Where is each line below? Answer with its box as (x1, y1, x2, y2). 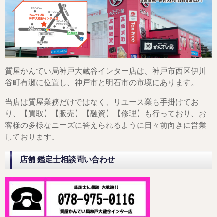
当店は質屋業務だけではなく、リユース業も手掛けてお (5, 98, 199, 107)
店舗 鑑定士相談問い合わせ (20, 155, 115, 164)
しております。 (5, 133, 59, 141)
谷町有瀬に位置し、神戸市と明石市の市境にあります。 (5, 78, 199, 87)
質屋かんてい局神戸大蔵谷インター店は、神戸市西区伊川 (5, 67, 206, 76)
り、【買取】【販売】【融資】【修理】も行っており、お (5, 109, 206, 118)
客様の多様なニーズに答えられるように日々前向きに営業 (5, 121, 206, 130)
